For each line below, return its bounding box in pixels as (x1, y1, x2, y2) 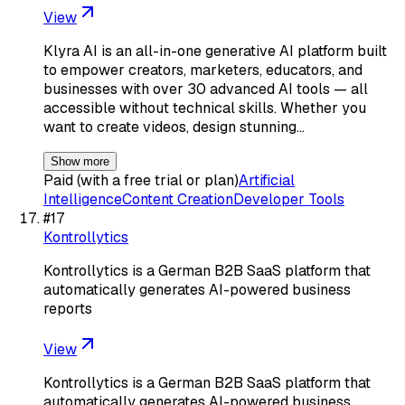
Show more (51, 154, 109, 168)
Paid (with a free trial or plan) (43, 170, 239, 190)
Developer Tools (233, 189, 344, 209)
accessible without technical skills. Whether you (43, 98, 366, 118)
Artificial (239, 170, 295, 190)
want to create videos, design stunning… (43, 117, 305, 137)
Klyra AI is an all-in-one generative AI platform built (43, 41, 387, 61)
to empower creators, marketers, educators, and (43, 60, 363, 80)
